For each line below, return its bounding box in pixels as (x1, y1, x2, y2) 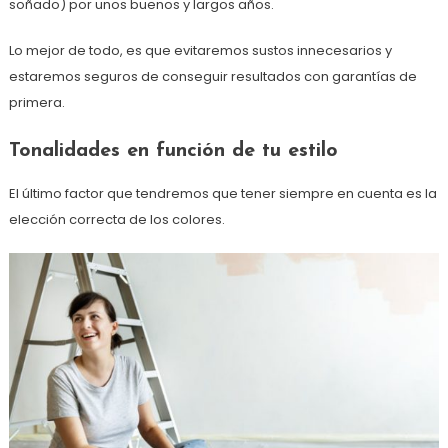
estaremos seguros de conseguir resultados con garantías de (8, 67, 417, 87)
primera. (8, 93, 65, 113)
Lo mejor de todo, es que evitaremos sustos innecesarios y (8, 41, 392, 61)
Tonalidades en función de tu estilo (8, 141, 338, 162)
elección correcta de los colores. (8, 210, 225, 230)
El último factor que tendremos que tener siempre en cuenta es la (8, 184, 437, 204)
